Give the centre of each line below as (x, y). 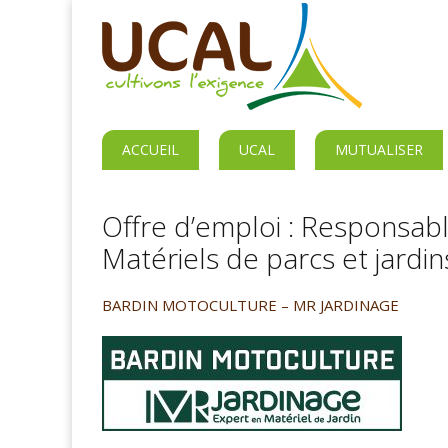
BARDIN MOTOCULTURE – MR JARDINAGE (250, 305)
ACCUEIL (150, 149)
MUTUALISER (379, 149)
